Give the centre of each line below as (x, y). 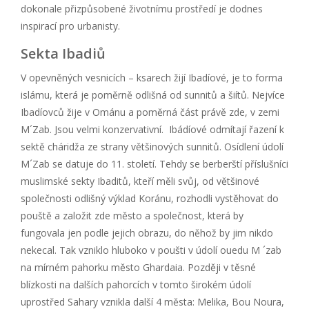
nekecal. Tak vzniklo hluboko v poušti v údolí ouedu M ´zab (151, 250)
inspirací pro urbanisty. (70, 26)
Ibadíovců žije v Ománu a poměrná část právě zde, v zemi (150, 112)
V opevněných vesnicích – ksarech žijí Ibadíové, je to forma (152, 77)
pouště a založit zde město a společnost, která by (132, 215)
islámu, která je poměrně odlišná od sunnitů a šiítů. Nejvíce (153, 94)
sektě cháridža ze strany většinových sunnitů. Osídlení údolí (152, 146)
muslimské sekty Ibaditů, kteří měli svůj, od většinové (140, 181)
